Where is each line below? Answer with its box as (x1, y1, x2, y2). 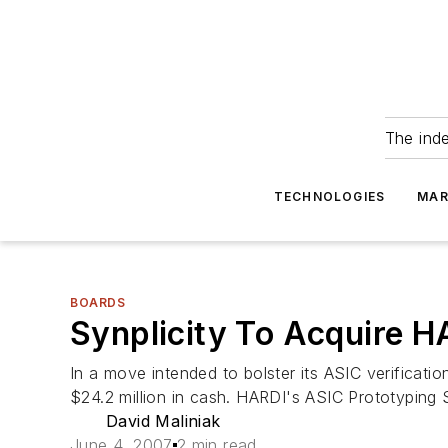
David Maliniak (106, 411, 221, 431)
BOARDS (70, 295, 126, 310)
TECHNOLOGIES (273, 189, 386, 204)
